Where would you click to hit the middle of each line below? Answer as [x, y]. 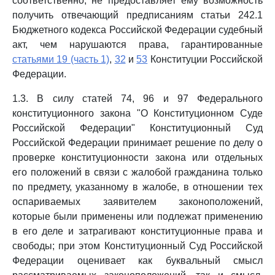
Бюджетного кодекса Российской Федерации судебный [137, 30]
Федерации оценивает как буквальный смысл [137, 261]
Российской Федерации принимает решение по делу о [137, 143]
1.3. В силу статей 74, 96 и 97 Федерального [137, 99]
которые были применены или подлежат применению [137, 216]
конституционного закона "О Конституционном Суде [137, 113]
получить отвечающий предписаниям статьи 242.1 [137, 15]
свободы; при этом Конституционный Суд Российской [137, 246]
